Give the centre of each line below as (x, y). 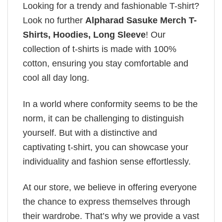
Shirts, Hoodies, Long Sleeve (84, 35)
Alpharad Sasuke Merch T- (141, 21)
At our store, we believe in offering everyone (110, 188)
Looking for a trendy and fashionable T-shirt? (111, 6)
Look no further (54, 21)
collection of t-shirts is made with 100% (100, 49)
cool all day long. (56, 78)
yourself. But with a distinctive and (90, 133)
